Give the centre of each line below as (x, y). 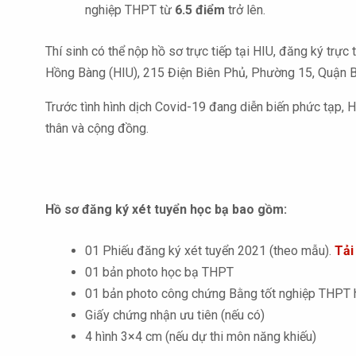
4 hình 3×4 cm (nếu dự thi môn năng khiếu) (201, 337)
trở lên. (245, 10)
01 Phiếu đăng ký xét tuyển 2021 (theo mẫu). (210, 251)
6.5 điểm (200, 10)
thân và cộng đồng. (97, 128)
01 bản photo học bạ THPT (159, 272)
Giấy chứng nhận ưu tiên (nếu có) (175, 315)
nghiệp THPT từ (130, 10)
